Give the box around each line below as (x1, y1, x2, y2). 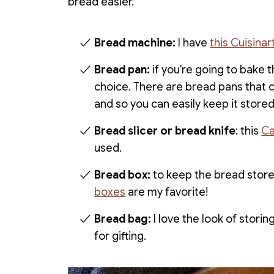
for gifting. (94, 229, 147, 243)
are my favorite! (125, 185, 209, 199)
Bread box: (94, 168, 151, 182)
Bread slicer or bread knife (94, 124, 236, 138)
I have (176, 36, 210, 50)
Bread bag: (94, 212, 154, 226)
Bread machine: (94, 36, 176, 50)
